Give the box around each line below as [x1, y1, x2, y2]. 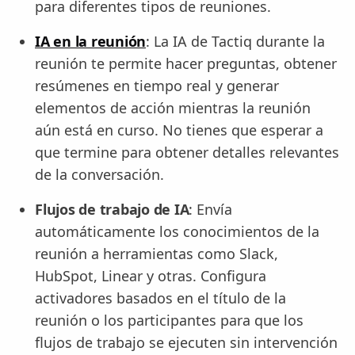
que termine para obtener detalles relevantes [35, 143, 339, 162]
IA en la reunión [35, 32, 146, 52]
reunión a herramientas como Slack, [35, 244, 278, 264]
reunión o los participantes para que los [35, 311, 303, 330]
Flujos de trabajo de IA [35, 200, 189, 219]
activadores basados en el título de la [35, 288, 286, 308]
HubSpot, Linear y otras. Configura [35, 266, 266, 286]
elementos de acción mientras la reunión [35, 98, 311, 118]
